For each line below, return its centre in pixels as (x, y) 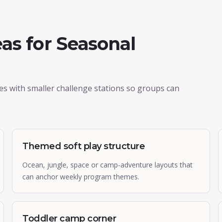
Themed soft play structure (84, 146)
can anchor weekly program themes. (81, 177)
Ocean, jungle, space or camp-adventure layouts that (108, 165)
